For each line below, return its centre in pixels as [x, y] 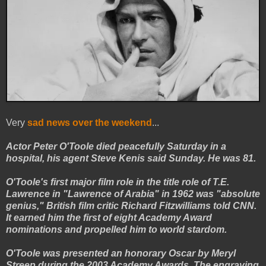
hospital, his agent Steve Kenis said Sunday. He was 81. [132, 158]
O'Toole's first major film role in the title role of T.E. [118, 182]
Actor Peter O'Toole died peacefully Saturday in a [116, 146]
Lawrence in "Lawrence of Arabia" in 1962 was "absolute [133, 194]
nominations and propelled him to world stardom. [116, 229]
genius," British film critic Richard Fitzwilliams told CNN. [131, 205]
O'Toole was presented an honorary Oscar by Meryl [121, 253]
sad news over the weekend [90, 122]
